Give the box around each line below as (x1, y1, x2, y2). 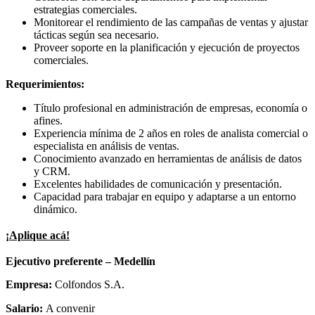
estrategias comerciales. (34, 4, 137, 16)
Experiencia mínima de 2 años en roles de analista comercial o (34, 127, 308, 140)
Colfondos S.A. (55, 278, 124, 291)
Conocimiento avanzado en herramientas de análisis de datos (34, 153, 302, 165)
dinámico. (34, 203, 77, 216)
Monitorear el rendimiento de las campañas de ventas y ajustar (34, 16, 308, 29)
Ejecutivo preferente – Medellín (6, 255, 155, 268)
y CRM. (34, 165, 70, 178)
